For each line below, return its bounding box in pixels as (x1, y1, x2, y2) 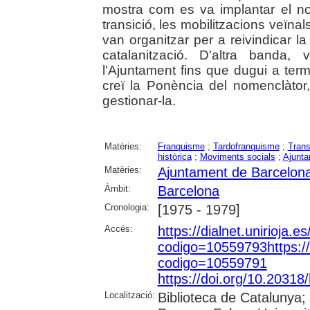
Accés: (104, 224, 133, 235)
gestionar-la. (102, 93, 176, 109)
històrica (157, 152, 192, 163)
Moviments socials (199, 152, 275, 163)
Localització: (104, 290, 155, 301)
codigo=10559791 (157, 255, 267, 271)
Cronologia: (104, 202, 149, 213)
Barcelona (157, 183, 219, 199)
